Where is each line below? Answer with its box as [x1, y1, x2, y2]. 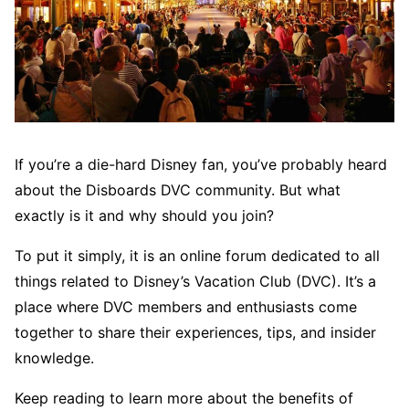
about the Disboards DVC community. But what [15, 180, 341, 199]
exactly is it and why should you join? [15, 205, 274, 225]
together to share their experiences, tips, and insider [15, 322, 376, 341]
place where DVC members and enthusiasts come [15, 297, 357, 316]
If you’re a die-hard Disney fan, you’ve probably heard [15, 154, 387, 173]
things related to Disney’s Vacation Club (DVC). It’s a [15, 271, 376, 290]
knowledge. [15, 348, 94, 367]
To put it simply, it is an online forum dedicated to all [15, 246, 380, 265]
